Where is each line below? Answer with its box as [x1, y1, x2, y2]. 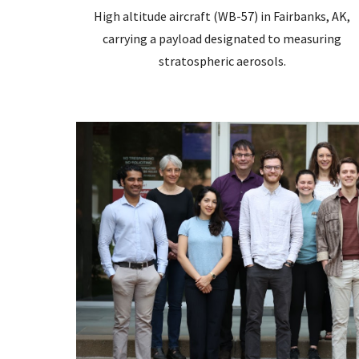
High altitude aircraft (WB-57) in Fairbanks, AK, [94, 7, 351, 24]
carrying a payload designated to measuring [103, 30, 342, 46]
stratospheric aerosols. [158, 52, 286, 69]
